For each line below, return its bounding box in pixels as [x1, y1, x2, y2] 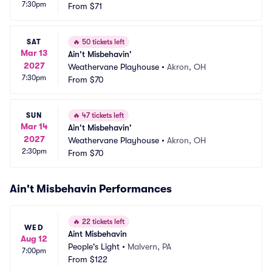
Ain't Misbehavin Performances [10, 183, 172, 195]
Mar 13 [21, 47, 47, 58]
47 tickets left [80, 111, 124, 120]
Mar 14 [20, 121, 48, 131]
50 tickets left [80, 38, 124, 46]
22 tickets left [80, 217, 124, 226]
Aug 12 [21, 234, 47, 243]
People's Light [68, 242, 120, 251]
